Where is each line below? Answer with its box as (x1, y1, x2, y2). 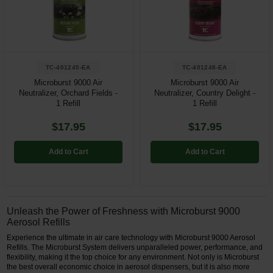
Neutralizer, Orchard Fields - (19, 88, 118, 97)
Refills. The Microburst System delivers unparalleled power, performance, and (7, 243, 263, 252)
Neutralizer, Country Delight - (154, 88, 255, 97)
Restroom (9, 16, 52, 27)
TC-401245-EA (46, 63, 91, 71)
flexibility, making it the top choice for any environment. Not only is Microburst (7, 252, 260, 261)
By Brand (9, 93, 50, 104)
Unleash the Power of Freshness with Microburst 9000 (7, 205, 241, 216)
